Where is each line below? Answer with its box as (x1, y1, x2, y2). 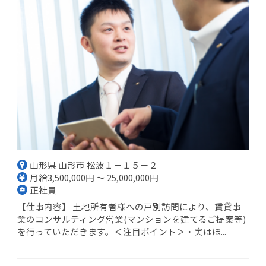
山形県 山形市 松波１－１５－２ (30, 158, 159, 171)
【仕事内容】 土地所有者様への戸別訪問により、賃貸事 (17, 200, 241, 213)
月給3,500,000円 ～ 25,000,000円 (30, 170, 159, 183)
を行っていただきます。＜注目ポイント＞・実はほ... (17, 225, 226, 238)
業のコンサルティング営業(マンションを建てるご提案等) (17, 213, 246, 226)
